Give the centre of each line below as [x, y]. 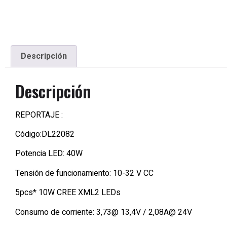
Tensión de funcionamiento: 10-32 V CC [84, 173]
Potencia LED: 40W [49, 154]
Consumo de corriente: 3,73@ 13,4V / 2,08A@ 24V [104, 212]
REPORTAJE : [39, 115]
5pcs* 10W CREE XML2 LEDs [68, 193]
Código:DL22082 [45, 134]
